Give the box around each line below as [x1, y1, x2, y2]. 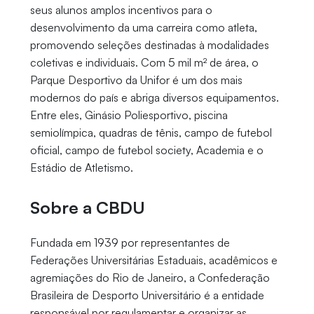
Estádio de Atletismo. [29, 161, 136, 175]
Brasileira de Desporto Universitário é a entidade [29, 288, 264, 303]
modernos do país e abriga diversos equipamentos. [29, 90, 279, 105]
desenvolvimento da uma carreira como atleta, [29, 20, 257, 35]
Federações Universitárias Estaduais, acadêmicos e [29, 253, 278, 268]
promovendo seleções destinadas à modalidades [29, 38, 269, 53]
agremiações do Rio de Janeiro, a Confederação [29, 271, 270, 285]
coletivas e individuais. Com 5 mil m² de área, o [29, 55, 259, 70]
